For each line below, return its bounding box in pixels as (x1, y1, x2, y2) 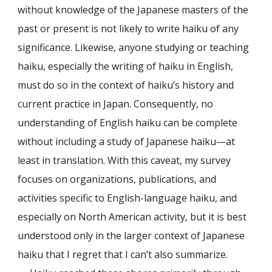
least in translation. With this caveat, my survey (18, 154, 231, 167)
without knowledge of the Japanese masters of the (18, 3, 249, 16)
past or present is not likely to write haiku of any (18, 22, 239, 35)
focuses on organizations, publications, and (18, 172, 217, 186)
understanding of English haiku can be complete (18, 116, 238, 129)
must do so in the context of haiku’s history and (18, 78, 234, 92)
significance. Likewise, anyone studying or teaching (18, 41, 250, 54)
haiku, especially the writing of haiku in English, (18, 59, 234, 73)
